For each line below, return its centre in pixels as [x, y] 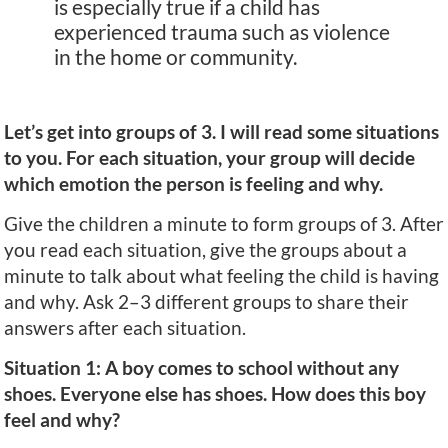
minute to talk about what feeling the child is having [221, 276]
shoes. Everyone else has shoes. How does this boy [215, 394]
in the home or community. [175, 56]
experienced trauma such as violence [222, 31]
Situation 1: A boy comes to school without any [201, 368]
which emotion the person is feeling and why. [193, 183]
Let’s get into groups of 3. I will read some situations [221, 131]
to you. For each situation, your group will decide [209, 157]
